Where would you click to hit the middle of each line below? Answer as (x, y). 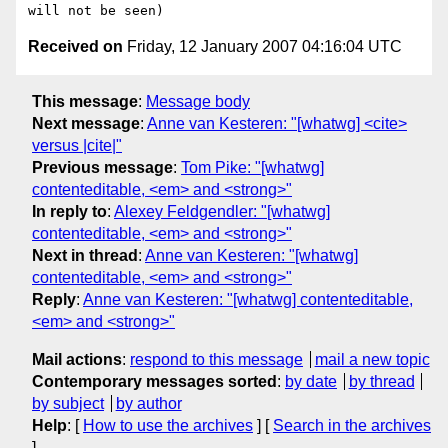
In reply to (69, 211)
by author (148, 403)
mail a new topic (372, 359)
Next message (86, 123)
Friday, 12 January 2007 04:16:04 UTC (262, 47)
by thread (381, 381)
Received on (75, 47)
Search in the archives (352, 425)
